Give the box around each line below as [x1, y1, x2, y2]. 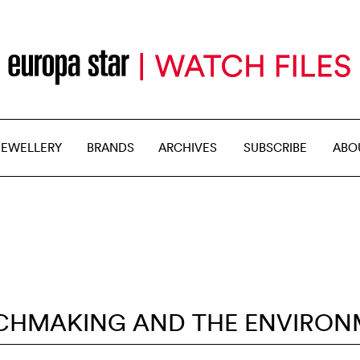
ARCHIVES [158, 140, 217, 155]
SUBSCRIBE [243, 140, 307, 155]
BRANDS [87, 140, 134, 155]
